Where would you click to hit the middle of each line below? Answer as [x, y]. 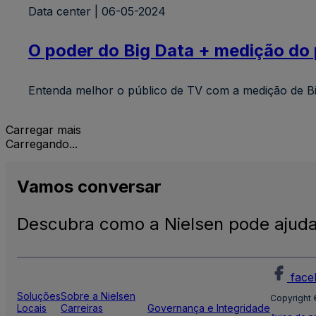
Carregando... [42, 144]
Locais [32, 308]
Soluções [39, 296]
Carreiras [82, 308]
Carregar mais [43, 130]
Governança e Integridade [209, 308]
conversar [120, 187]
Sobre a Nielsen [98, 296]
